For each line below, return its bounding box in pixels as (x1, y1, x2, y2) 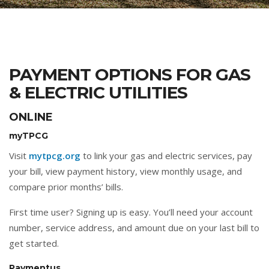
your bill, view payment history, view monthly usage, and (9, 165, 242, 177)
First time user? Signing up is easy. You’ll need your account (9, 206, 253, 218)
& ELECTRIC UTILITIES (9, 82, 187, 103)
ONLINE (9, 110, 53, 124)
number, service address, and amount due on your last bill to (9, 222, 259, 234)
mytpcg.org (29, 150, 80, 162)
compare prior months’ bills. (9, 181, 123, 193)
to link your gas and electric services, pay (80, 150, 252, 162)
